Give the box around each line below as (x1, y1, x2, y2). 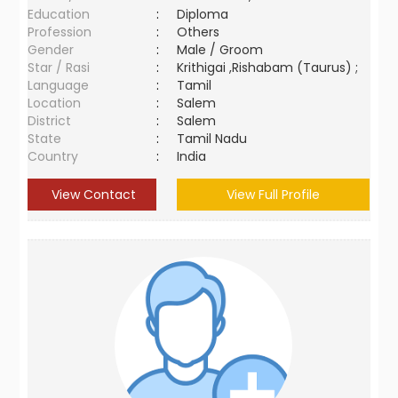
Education (28, 5, 91, 23)
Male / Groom (177, 41, 271, 59)
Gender (28, 41, 75, 59)
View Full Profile (227, 186, 321, 203)
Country (28, 147, 79, 165)
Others (177, 23, 220, 41)
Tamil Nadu (177, 130, 248, 147)
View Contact (48, 186, 137, 203)
